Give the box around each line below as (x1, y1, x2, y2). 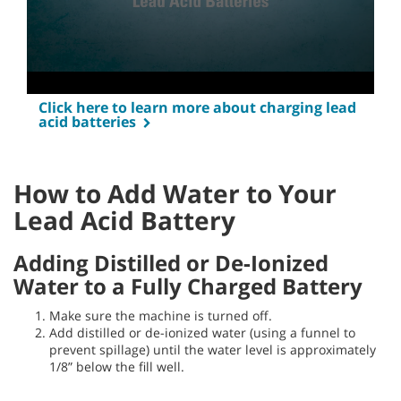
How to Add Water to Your (13, 176, 337, 211)
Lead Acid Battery (13, 203, 235, 238)
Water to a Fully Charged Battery (13, 271, 363, 302)
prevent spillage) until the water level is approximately (49, 341, 376, 359)
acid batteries (38, 112, 136, 132)
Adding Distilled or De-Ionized (13, 248, 328, 278)
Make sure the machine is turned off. (49, 307, 272, 325)
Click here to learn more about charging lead (38, 98, 356, 118)
